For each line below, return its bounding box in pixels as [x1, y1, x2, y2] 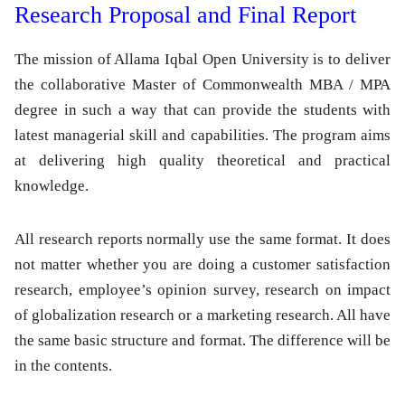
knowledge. [14, 177, 89, 195]
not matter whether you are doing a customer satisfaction [14, 256, 391, 274]
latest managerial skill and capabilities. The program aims [14, 127, 391, 145]
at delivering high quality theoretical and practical [14, 152, 391, 170]
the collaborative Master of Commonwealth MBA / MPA [14, 76, 391, 94]
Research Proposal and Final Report [14, 2, 356, 29]
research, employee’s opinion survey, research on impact [14, 281, 391, 299]
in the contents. [14, 357, 112, 375]
